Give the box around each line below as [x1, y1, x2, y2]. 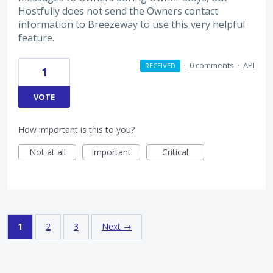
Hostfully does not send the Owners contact [18, 4, 218, 18]
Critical [162, 146, 188, 158]
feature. [18, 31, 54, 45]
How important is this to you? [18, 124, 135, 136]
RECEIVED [144, 61, 175, 71]
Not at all [29, 146, 66, 158]
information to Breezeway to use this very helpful [18, 18, 245, 32]
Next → [102, 221, 132, 233]
